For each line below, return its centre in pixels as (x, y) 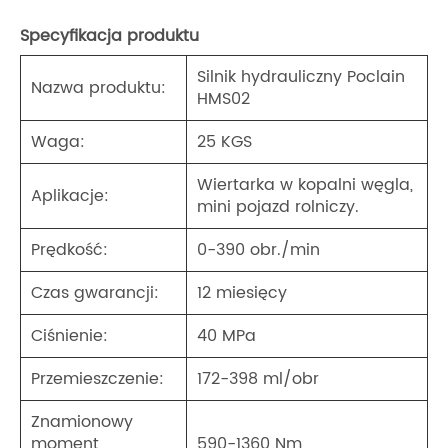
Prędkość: (69, 250)
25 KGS (224, 142)
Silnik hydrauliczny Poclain (301, 77)
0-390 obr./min (258, 250)
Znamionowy (82, 422)
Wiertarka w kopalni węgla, (305, 185)
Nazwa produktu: (98, 88)
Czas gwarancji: (95, 293)
